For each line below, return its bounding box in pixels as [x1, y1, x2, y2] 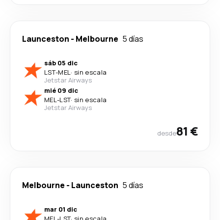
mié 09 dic [44, 86, 78, 95]
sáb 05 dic [44, 58, 78, 67]
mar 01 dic [44, 205, 77, 214]
